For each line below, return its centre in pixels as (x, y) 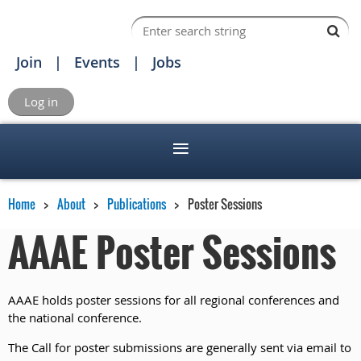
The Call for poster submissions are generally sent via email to (180, 347)
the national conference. (77, 317)
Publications (137, 204)
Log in (41, 102)
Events (97, 62)
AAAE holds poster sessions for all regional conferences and (174, 300)
